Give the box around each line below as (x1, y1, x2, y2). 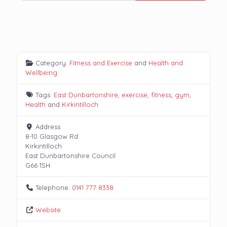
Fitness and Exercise (69, 59, 133, 67)
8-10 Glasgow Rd (25, 132, 78, 141)
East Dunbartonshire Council (25, 152, 116, 160)
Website (35, 206, 61, 214)
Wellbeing (25, 68, 57, 77)
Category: (35, 59, 70, 67)
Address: (35, 123, 62, 131)
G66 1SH (25, 161, 50, 170)
